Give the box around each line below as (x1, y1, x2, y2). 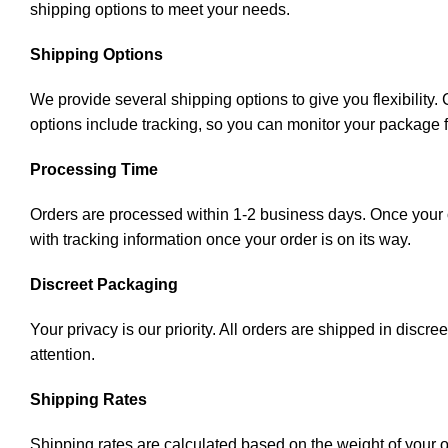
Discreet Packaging (30, 276, 178, 293)
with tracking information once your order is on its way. (30, 231, 411, 248)
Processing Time (30, 161, 158, 178)
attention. (30, 346, 95, 363)
